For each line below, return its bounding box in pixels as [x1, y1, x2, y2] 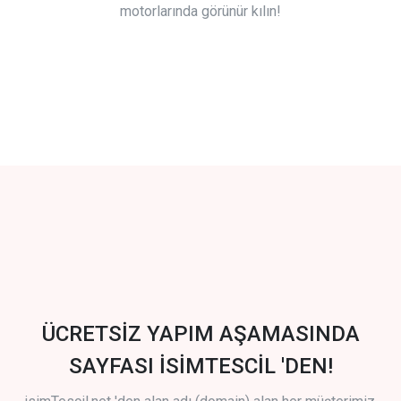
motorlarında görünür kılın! [120, 3, 281, 21]
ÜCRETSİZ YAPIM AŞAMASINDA [41, 321, 360, 347]
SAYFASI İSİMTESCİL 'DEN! [68, 354, 333, 380]
